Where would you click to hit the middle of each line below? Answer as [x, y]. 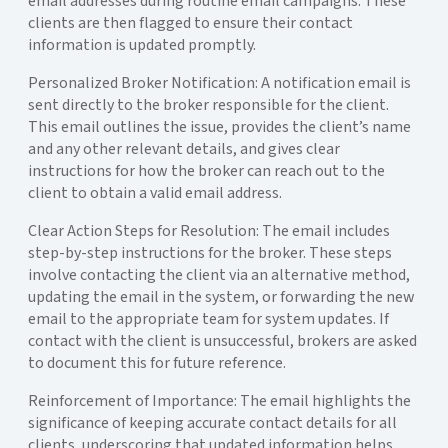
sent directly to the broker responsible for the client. [208, 104]
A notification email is [336, 82]
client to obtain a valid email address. [155, 192]
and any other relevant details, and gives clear [184, 148]
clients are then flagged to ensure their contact [190, 22]
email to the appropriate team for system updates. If [208, 318]
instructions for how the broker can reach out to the [206, 170]
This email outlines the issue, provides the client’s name [219, 126]
